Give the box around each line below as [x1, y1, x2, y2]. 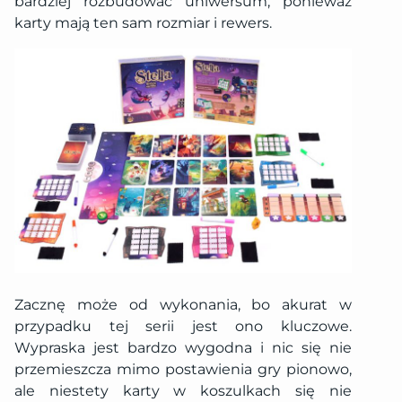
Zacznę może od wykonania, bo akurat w [14, 296, 352, 314]
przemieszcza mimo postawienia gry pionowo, [14, 361, 352, 379]
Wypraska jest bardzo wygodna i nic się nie [14, 339, 352, 357]
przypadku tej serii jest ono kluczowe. [14, 318, 352, 336]
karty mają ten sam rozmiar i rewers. [14, 13, 272, 31]
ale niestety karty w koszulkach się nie [14, 382, 352, 400]
